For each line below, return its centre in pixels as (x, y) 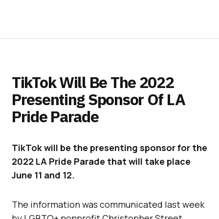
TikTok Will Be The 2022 (93, 82)
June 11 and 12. (43, 175)
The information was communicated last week (108, 204)
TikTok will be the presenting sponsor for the (109, 147)
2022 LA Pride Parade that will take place (101, 161)
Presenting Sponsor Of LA (99, 99)
